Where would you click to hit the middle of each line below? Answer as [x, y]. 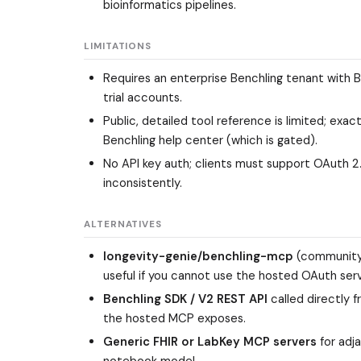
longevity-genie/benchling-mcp [198, 256]
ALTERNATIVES [123, 224]
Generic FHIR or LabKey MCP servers [210, 341]
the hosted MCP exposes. [174, 318]
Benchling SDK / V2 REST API [185, 299]
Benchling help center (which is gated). [210, 140]
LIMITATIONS [118, 46]
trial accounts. [143, 98]
